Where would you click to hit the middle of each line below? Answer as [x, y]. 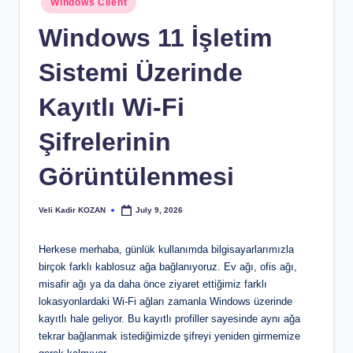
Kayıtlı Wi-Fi [111, 107]
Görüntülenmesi [136, 176]
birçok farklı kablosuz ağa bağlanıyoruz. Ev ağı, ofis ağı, [168, 267]
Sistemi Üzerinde [141, 72]
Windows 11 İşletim [155, 37]
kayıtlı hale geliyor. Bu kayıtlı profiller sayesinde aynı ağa [169, 319]
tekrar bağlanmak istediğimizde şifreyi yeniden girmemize [169, 336]
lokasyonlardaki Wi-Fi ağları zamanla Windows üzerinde [165, 302]
